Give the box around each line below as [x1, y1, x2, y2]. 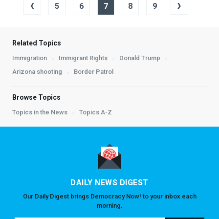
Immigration [12, 54, 47, 62]
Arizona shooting [12, 68, 62, 76]
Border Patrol [74, 68, 113, 76]
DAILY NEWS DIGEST [70, 178, 149, 188]
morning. [96, 202, 123, 210]
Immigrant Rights [59, 54, 108, 62]
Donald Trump [119, 54, 160, 62]
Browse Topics [12, 93, 61, 102]
